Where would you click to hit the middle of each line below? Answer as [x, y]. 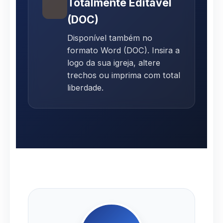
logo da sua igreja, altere [114, 62]
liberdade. [85, 87]
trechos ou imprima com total [124, 75]
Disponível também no [110, 38]
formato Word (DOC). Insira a [123, 50]
